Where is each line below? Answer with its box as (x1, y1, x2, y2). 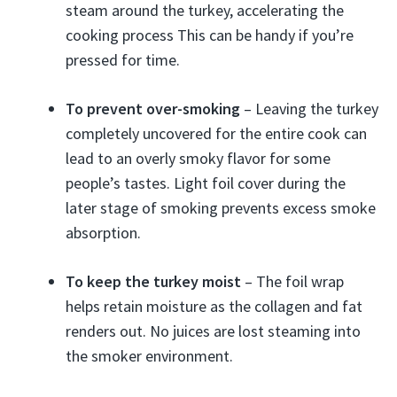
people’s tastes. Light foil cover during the (66, 173, 346, 193)
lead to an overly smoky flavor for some (66, 148, 331, 168)
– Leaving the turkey (240, 98, 378, 119)
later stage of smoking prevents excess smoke (66, 198, 376, 218)
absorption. (66, 222, 141, 243)
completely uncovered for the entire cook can (66, 123, 367, 144)
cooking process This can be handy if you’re (66, 25, 354, 45)
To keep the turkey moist (66, 271, 241, 292)
